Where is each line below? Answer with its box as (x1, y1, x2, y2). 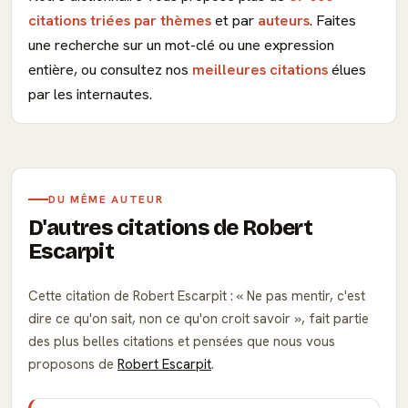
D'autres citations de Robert (28, 215, 313, 240)
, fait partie (301, 310, 369, 328)
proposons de (28, 355, 117, 373)
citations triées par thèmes (28, 11, 211, 30)
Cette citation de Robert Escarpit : (28, 287, 237, 305)
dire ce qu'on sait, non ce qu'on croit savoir (28, 310, 294, 328)
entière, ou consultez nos (28, 60, 192, 79)
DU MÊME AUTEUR (48, 192, 164, 207)
